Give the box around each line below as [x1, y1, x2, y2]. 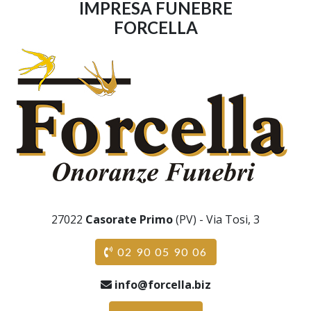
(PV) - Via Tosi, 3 [173, 212, 260, 227]
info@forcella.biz [114, 277, 211, 292]
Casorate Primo [85, 212, 173, 227]
